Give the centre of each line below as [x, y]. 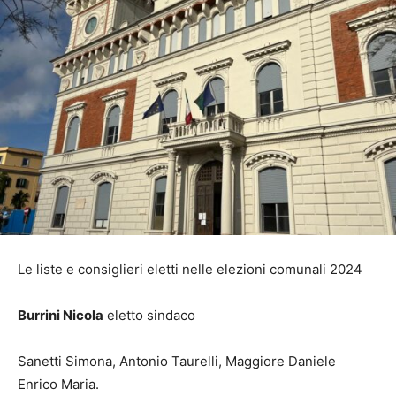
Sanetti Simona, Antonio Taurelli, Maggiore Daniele [177, 362]
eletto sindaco [149, 316]
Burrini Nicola [61, 316]
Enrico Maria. [58, 385]
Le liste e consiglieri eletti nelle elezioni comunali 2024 [190, 270]
